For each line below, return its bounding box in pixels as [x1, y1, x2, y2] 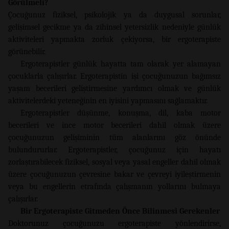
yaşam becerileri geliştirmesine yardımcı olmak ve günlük [8, 83, 221, 93]
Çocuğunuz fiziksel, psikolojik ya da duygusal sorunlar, [8, 10, 221, 19]
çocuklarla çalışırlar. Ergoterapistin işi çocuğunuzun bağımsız [8, 71, 221, 81]
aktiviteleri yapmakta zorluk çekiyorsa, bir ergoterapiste [8, 34, 221, 44]
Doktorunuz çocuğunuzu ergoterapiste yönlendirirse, [8, 218, 221, 228]
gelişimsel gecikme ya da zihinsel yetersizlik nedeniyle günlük [8, 22, 221, 32]
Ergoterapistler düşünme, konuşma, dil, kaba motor [20, 108, 221, 118]
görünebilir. [8, 47, 45, 56]
